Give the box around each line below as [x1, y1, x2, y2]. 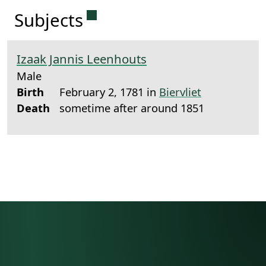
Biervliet [159, 84, 201, 99]
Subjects [14, 8, 83, 32]
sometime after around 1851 [59, 100, 204, 115]
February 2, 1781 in [59, 84, 159, 99]
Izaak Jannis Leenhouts [17, 50, 147, 67]
